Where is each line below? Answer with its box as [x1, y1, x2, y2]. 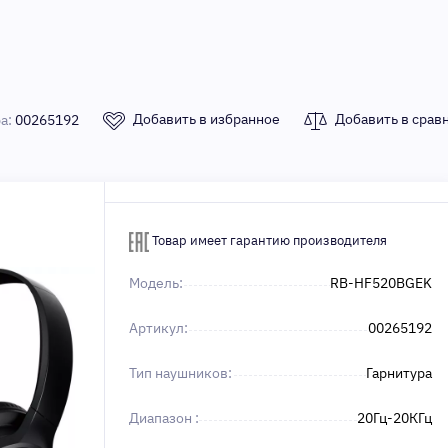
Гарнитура [366, 364, 432, 382]
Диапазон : [129, 409, 199, 427]
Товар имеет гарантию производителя [149, 232, 387, 249]
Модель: [129, 274, 183, 292]
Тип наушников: [129, 364, 232, 382]
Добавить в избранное [133, 110, 280, 129]
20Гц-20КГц [357, 409, 432, 427]
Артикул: [129, 319, 188, 337]
